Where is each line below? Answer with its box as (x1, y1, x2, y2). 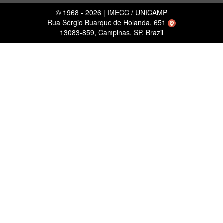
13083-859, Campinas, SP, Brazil (60, 27, 163, 37)
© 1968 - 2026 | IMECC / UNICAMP (56, 7, 167, 17)
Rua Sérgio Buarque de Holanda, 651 (47, 17, 168, 27)
